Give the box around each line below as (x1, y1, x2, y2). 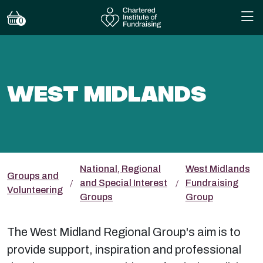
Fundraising (185, 178, 238, 188)
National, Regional (80, 164, 161, 174)
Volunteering (7, 185, 63, 195)
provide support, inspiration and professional (7, 243, 241, 256)
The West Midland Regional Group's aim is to (7, 225, 241, 238)
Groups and (7, 171, 59, 181)
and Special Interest (80, 178, 167, 188)
